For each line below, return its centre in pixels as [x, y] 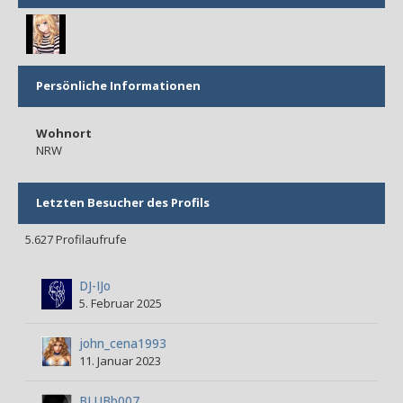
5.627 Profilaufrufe [76, 239]
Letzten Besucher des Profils [123, 202]
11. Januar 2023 [120, 361]
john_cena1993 [123, 343]
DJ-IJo [95, 286]
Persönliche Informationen [118, 85]
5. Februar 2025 [121, 303]
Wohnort [64, 133]
